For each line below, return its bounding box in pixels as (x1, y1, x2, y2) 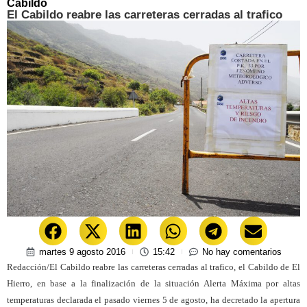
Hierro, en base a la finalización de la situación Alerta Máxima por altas (7, 278, 300, 288)
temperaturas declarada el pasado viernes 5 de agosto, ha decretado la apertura (7, 294, 300, 305)
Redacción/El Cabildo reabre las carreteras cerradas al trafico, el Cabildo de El (7, 261, 300, 272)
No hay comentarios (201, 246, 282, 257)
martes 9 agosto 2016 (38, 246, 125, 257)
